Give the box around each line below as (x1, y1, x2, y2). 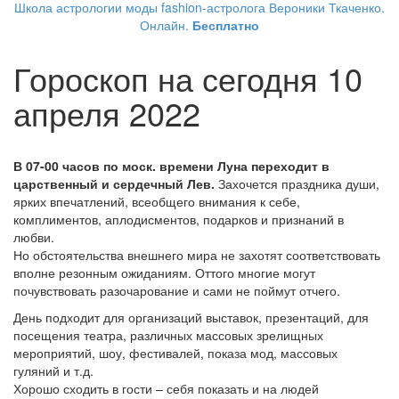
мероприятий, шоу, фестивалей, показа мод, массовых (13, 344, 338, 362)
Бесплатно (192, 16, 259, 35)
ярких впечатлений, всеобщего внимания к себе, (13, 192, 300, 211)
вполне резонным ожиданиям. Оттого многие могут (13, 264, 315, 282)
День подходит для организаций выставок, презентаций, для (13, 308, 369, 327)
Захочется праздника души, (215, 175, 379, 193)
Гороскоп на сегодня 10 (13, 55, 362, 102)
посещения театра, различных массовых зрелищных (13, 326, 323, 345)
